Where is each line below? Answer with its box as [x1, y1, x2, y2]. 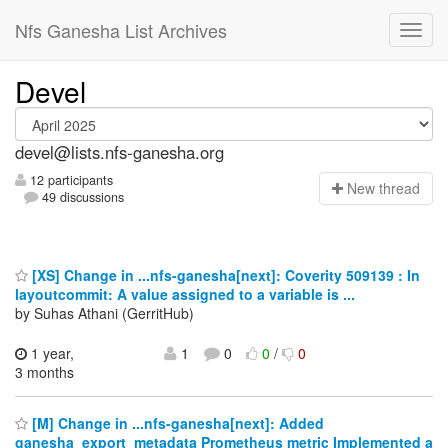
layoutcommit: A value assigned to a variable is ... [15, 283, 355, 304]
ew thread [357, 178, 420, 199]
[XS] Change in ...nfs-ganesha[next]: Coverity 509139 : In [28, 264, 420, 285]
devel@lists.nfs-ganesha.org [15, 140, 224, 164]
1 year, [27, 342, 74, 363]
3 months [15, 361, 74, 382]
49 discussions [38, 188, 125, 207]
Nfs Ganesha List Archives [15, 17, 227, 43]
